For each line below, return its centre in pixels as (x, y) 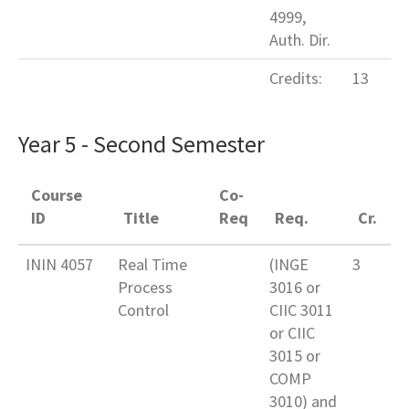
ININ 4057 (59, 265)
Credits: (296, 79)
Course (57, 195)
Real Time (152, 265)
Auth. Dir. (300, 40)
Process (145, 288)
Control (143, 310)
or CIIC (292, 333)
